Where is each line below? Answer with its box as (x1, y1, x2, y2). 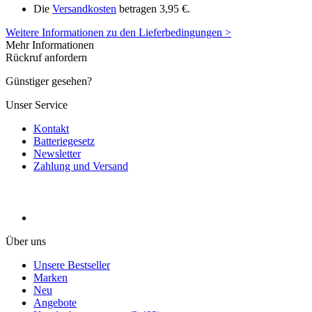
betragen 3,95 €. (116, 2, 190, 15)
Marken (33, 271, 68, 283)
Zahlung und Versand (33, 159, 128, 172)
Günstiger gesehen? (6, 75, 92, 87)
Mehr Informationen (6, 38, 94, 51)
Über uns (6, 235, 46, 247)
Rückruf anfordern (6, 51, 87, 63)
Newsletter (33, 147, 81, 159)
